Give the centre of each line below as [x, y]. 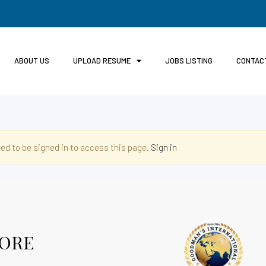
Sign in [164, 147]
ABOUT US [31, 61]
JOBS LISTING [189, 61]
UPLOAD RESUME [102, 61]
